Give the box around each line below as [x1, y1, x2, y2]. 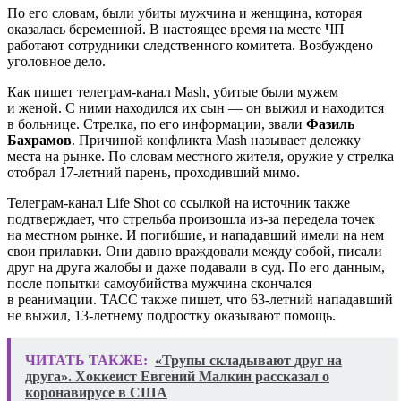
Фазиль [306, 115, 354, 132]
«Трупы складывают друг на [155, 352, 342, 368]
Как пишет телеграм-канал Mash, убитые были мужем [7, 83, 338, 99]
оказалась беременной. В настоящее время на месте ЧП [7, 21, 345, 37]
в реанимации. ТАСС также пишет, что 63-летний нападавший [7, 291, 393, 307]
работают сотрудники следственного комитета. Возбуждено [7, 37, 373, 53]
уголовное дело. [7, 53, 106, 69]
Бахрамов [7, 132, 72, 148]
